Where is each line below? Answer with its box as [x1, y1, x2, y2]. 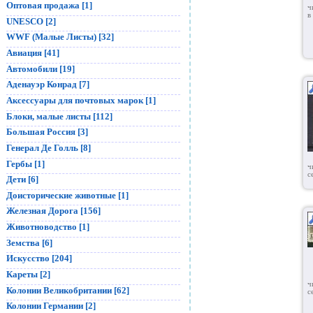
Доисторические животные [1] [6, 189, 129, 201]
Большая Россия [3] [6, 126, 88, 138]
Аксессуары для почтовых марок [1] [6, 94, 156, 105]
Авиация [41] [6, 47, 59, 58]
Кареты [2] [6, 269, 50, 280]
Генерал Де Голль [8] [6, 142, 91, 153]
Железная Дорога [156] [6, 205, 101, 217]
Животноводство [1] [6, 221, 89, 233]
